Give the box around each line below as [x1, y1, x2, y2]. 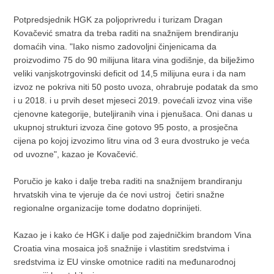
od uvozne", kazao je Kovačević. [13, 149, 139, 159]
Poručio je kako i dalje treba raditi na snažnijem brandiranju [13, 176, 243, 186]
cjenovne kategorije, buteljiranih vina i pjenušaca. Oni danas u [13, 108, 253, 119]
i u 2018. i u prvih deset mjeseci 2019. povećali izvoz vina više [13, 95, 253, 105]
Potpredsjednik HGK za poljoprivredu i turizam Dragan [13, 14, 223, 24]
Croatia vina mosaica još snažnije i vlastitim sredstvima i [13, 243, 230, 253]
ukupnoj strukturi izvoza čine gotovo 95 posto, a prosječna [13, 122, 239, 132]
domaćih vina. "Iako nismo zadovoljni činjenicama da [13, 41, 217, 51]
